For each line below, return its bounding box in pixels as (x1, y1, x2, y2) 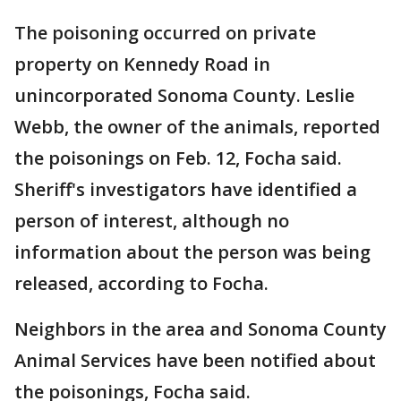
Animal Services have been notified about (14, 348, 376, 372)
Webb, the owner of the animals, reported (14, 115, 380, 139)
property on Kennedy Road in (14, 52, 270, 76)
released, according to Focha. (14, 271, 269, 295)
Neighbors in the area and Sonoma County (14, 317, 387, 341)
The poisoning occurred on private (14, 21, 316, 45)
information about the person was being (14, 240, 371, 264)
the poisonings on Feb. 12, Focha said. (14, 146, 342, 170)
